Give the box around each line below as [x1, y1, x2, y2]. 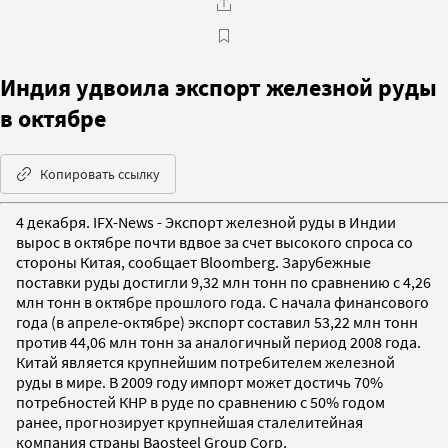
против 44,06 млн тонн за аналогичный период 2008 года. [16, 331, 421, 352]
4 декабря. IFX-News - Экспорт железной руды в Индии [16, 211, 396, 232]
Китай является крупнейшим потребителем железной [16, 351, 395, 372]
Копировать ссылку [40, 164, 160, 183]
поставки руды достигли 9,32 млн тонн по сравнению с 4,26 [16, 271, 431, 292]
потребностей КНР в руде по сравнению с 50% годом [16, 391, 385, 412]
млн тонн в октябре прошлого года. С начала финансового [16, 291, 429, 312]
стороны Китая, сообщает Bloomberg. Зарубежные [16, 251, 371, 272]
